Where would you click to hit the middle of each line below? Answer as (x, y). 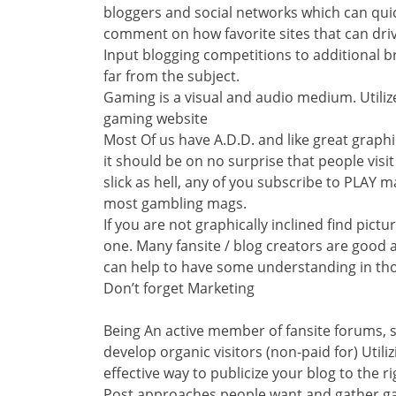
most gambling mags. (175, 203)
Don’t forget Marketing (179, 288)
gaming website (156, 118)
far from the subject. (171, 76)
